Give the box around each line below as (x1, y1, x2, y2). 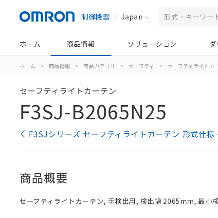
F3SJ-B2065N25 (19, 97, 167, 125)
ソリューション (127, 39, 177, 49)
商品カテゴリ (83, 62, 115, 70)
